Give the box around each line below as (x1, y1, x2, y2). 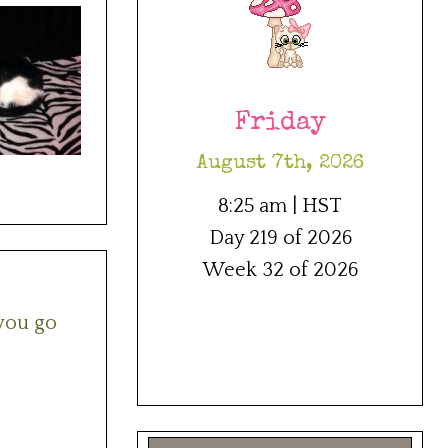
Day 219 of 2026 (208, 227, 352, 250)
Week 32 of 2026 (202, 259, 358, 282)
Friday (234, 111, 326, 138)
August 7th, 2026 (196, 154, 364, 175)
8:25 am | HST (218, 195, 342, 218)
